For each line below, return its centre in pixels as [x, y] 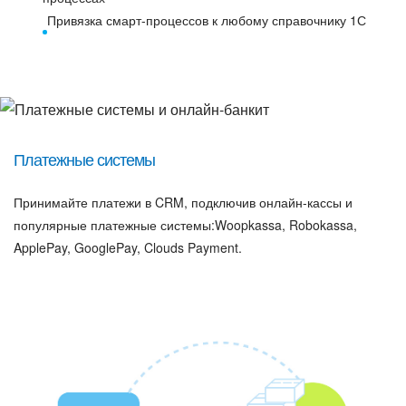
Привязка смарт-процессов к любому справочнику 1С [207, 20]
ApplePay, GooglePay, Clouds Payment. [128, 248]
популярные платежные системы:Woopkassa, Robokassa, [185, 225]
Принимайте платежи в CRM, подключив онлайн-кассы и [183, 203]
